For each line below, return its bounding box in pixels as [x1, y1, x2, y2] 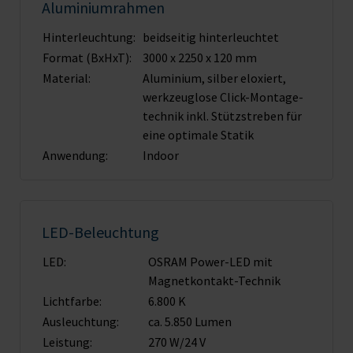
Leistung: [43, 334, 92, 351]
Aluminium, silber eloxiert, [143, 70, 286, 87]
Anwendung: [43, 147, 108, 164]
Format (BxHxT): [43, 50, 132, 66]
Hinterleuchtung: [43, 29, 136, 46]
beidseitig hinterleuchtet [143, 29, 279, 46]
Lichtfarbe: [43, 293, 102, 310]
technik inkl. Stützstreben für [143, 108, 302, 124]
